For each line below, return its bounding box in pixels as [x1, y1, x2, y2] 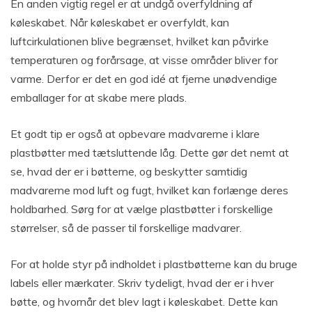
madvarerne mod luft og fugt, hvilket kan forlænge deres [10, 183, 288, 198]
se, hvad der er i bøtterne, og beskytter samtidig [10, 164, 247, 179]
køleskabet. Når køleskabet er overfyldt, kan [10, 15, 229, 30]
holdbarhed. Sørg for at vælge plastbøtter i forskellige [10, 202, 273, 217]
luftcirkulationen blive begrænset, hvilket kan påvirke [10, 34, 269, 49]
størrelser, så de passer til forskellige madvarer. [10, 221, 242, 235]
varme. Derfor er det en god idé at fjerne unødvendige [10, 72, 277, 86]
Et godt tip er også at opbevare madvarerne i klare [10, 127, 260, 141]
